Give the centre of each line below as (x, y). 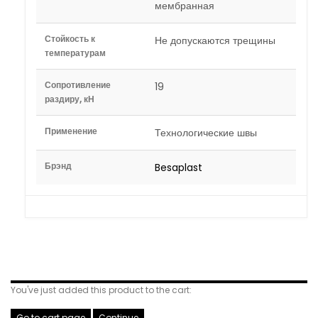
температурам (75, 53)
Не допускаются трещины (215, 40)
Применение (71, 131)
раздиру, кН (70, 99)
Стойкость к (70, 39)
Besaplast (179, 168)
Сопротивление (78, 85)
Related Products (90, 261)
